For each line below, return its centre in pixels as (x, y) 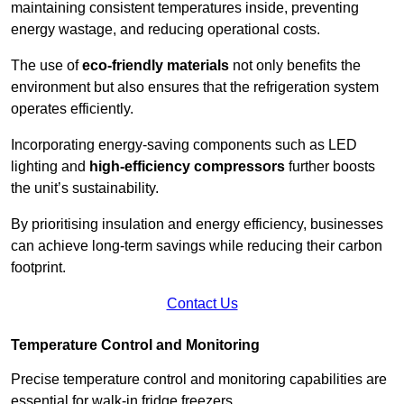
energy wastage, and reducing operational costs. (167, 30)
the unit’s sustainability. (87, 188)
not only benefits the (295, 66)
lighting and (50, 167)
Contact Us (202, 304)
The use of (46, 66)
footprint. (38, 268)
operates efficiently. (74, 109)
